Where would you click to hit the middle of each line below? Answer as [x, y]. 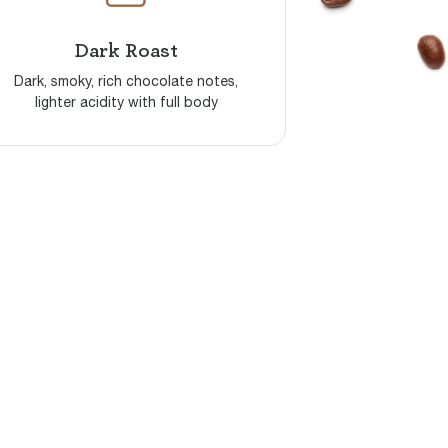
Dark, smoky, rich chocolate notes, [126, 81]
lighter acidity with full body [126, 102]
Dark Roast [126, 50]
